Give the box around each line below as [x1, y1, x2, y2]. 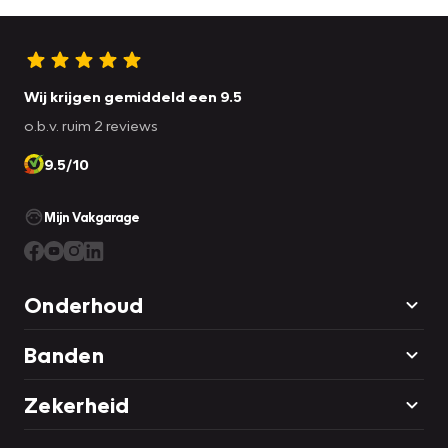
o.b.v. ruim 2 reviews [24, 115, 158, 134]
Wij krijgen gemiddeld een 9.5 [24, 86, 242, 105]
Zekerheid [24, 390, 130, 418]
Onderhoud [24, 290, 144, 318]
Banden [24, 340, 104, 368]
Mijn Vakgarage [44, 208, 140, 225]
